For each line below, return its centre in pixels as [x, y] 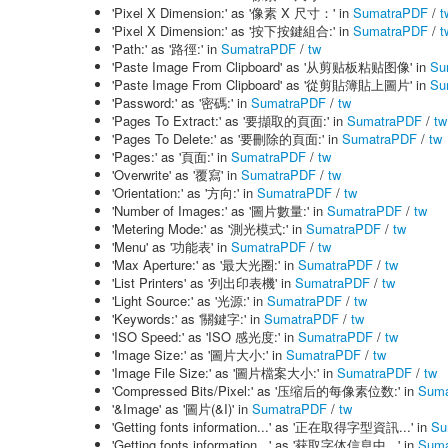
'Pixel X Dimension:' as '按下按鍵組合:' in [232, 30]
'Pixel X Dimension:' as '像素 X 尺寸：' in [232, 12]
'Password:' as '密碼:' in [181, 102]
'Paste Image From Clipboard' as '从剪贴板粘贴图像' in [271, 66]
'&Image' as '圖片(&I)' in [182, 408]
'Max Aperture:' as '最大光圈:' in [205, 264]
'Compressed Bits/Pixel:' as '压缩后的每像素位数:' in [265, 390]
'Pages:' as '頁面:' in [171, 156]
